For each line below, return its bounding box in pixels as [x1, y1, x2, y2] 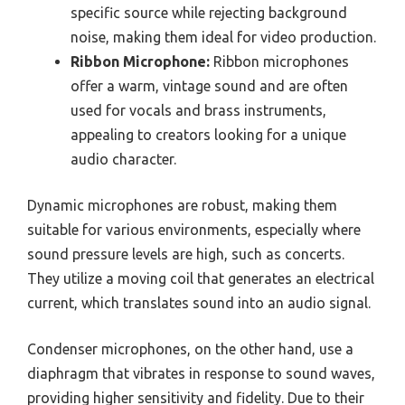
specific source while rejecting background [71, 4, 347, 21]
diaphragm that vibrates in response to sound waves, [27, 364, 375, 381]
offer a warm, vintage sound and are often [71, 77, 348, 94]
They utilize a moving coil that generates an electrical [27, 269, 374, 287]
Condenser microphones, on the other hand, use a [27, 340, 353, 357]
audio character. [71, 150, 176, 167]
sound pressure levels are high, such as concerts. [27, 245, 344, 262]
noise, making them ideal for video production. [71, 28, 376, 45]
